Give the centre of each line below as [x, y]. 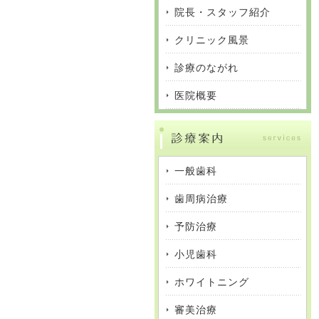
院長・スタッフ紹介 [223, 12]
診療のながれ [206, 68]
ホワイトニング [212, 282]
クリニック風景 [212, 40]
